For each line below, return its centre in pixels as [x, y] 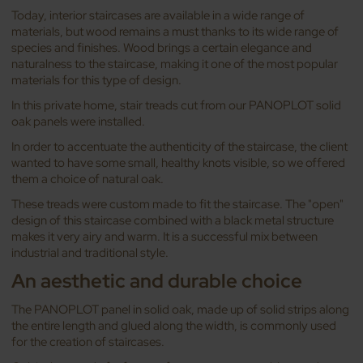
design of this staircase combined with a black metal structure [173, 221]
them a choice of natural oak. [88, 179]
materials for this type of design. [98, 80]
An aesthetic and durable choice [157, 280]
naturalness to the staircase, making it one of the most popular [175, 64]
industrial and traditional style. [90, 253]
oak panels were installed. [79, 121]
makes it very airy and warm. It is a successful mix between [165, 237]
